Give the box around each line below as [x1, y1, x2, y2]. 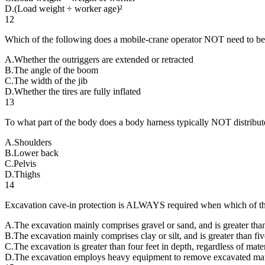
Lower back [14, 147, 59, 158]
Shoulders [14, 137, 51, 147]
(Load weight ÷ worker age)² [14, 3, 122, 14]
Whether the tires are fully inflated [14, 86, 141, 96]
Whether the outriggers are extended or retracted [14, 54, 193, 64]
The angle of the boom [14, 64, 98, 75]
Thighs [14, 169, 40, 179]
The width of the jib [14, 75, 88, 86]
